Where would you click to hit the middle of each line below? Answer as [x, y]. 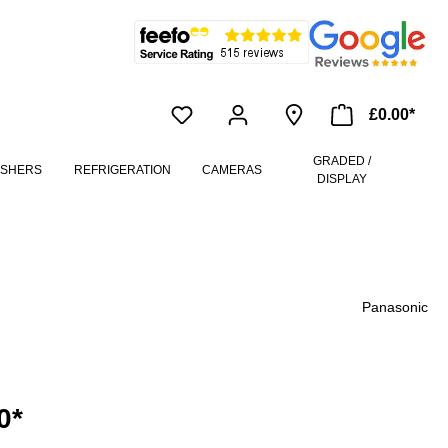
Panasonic [395, 307]
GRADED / [341, 161]
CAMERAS [231, 170]
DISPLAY [341, 179]
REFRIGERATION [122, 170]
